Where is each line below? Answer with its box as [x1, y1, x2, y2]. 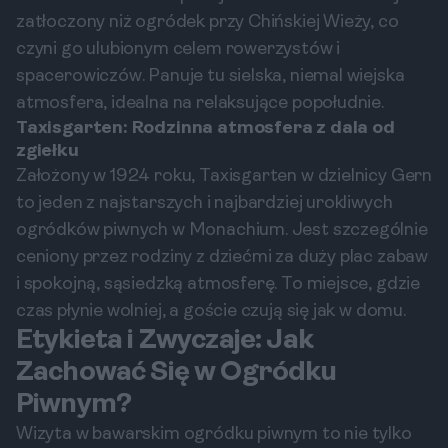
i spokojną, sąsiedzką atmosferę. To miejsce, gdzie [16, 275, 421, 294]
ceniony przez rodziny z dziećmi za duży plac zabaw [16, 248, 429, 267]
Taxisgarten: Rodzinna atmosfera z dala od [16, 119, 395, 138]
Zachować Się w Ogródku [16, 359, 337, 387]
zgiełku [16, 142, 79, 161]
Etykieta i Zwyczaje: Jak [16, 327, 313, 355]
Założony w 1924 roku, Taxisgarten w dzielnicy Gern [16, 167, 433, 186]
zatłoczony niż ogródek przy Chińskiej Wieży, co [16, 13, 399, 32]
